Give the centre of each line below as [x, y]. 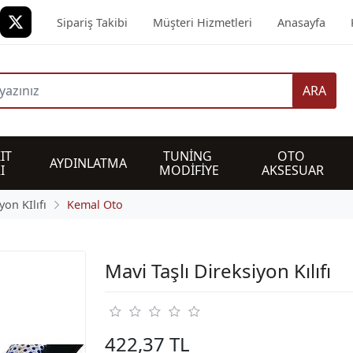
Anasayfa [301, 22]
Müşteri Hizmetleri [203, 22]
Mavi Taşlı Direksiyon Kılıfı [217, 271]
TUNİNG [190, 156]
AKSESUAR [292, 170]
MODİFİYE [190, 170]
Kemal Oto [95, 204]
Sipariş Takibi [92, 22]
